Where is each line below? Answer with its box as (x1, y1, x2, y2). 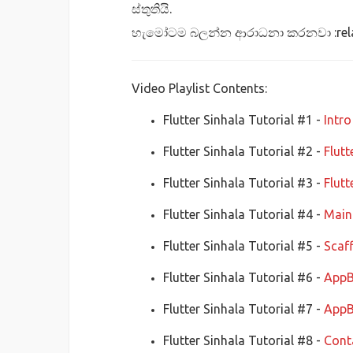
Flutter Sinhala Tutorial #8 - (163, 333, 324, 347)
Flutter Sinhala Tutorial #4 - (163, 206, 324, 221)
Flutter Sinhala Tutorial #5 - (163, 238, 324, 253)
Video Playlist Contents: (132, 80, 267, 95)
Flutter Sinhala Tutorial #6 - (163, 269, 324, 284)
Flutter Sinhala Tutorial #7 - (163, 301, 324, 316)
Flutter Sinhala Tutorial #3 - (163, 175, 324, 190)
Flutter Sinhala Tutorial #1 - (163, 112, 324, 127)
